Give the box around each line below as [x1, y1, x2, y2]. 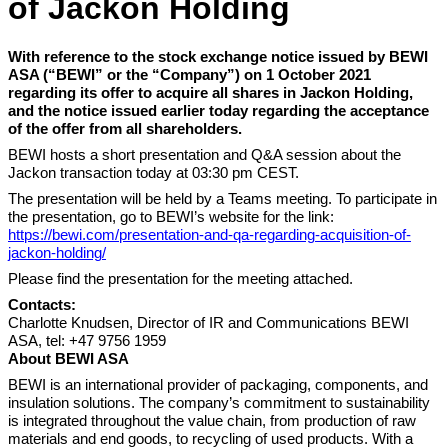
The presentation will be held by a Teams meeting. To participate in [8, 191, 437, 208]
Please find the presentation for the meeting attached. [8, 271, 353, 288]
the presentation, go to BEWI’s [8, 209, 209, 226]
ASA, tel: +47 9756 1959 [8, 333, 166, 350]
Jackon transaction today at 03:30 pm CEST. [8, 165, 299, 182]
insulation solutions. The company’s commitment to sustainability [8, 395, 430, 412]
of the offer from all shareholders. [8, 121, 242, 138]
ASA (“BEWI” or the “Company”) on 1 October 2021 [8, 67, 371, 84]
